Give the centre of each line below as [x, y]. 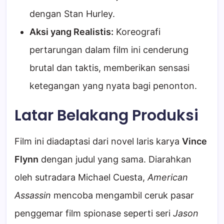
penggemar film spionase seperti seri [94, 213]
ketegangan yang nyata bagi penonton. [113, 86]
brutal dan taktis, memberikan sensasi [109, 68]
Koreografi [137, 32]
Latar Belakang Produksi [106, 116]
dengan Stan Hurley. [72, 14]
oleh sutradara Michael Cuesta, [81, 177]
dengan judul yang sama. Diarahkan [115, 159]
